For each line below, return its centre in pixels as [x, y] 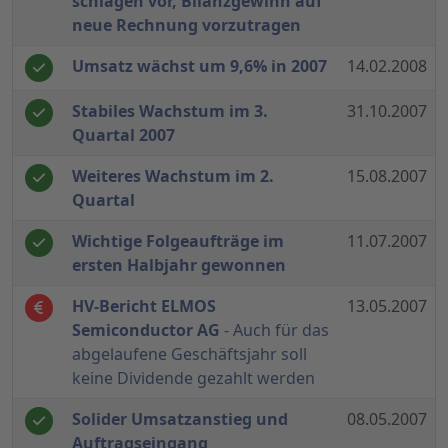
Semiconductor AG [146, 330]
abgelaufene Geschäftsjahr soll [189, 354]
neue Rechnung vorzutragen [186, 25]
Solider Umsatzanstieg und [180, 419]
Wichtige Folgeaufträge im [178, 241]
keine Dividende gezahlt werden [193, 378]
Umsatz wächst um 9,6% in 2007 [199, 66]
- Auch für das [274, 330]
